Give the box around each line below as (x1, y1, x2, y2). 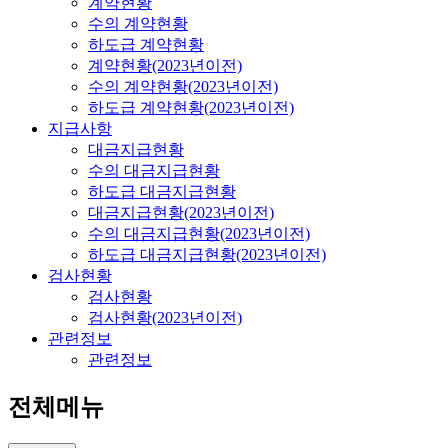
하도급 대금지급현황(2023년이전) (88, 245, 326, 263)
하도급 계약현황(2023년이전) (88, 98, 294, 116)
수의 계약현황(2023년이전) (88, 77, 278, 95)
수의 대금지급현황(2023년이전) (88, 224, 310, 242)
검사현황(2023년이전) (88, 308, 242, 326)
